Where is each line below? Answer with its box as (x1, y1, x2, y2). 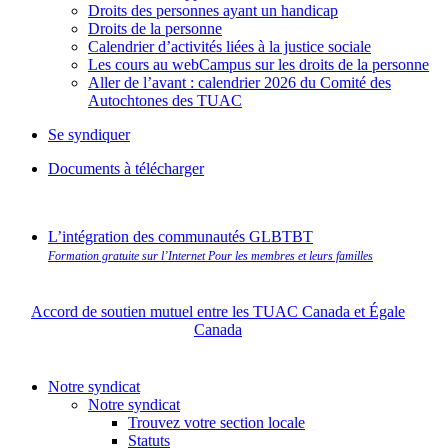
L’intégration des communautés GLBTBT (48, 227, 313, 245)
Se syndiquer (48, 125, 130, 143)
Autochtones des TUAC (88, 91, 242, 109)
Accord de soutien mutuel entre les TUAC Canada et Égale (31, 302, 405, 320)
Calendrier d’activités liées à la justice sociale (88, 37, 371, 55)
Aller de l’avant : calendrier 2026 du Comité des (88, 73, 391, 91)
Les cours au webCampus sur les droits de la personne (88, 55, 429, 73)
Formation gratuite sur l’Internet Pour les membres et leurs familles (48, 248, 373, 263)
